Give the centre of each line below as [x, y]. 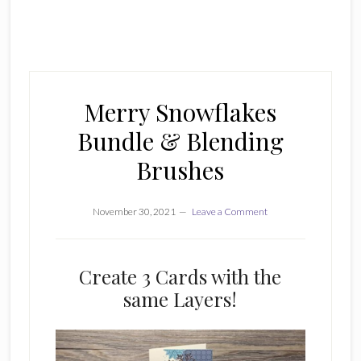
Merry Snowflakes [180, 112]
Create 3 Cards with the [180, 276]
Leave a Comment [230, 212]
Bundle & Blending [180, 141]
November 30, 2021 [135, 212]
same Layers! [180, 299]
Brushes [180, 170]
